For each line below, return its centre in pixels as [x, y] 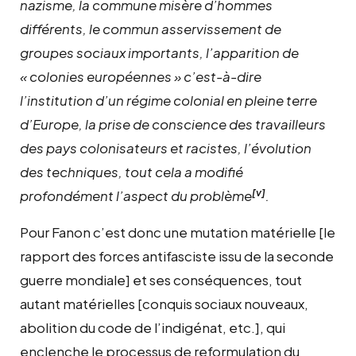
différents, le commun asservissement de [151, 28]
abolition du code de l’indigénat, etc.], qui [153, 327]
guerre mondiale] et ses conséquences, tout [161, 279]
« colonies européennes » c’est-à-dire [141, 76]
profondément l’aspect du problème [136, 195]
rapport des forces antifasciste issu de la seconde [177, 255]
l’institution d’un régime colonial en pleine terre [168, 100]
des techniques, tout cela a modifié [132, 171]
